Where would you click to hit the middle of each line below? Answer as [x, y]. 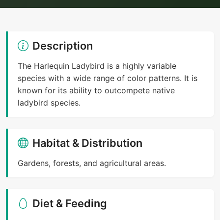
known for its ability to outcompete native [96, 90]
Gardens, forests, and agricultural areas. [92, 163]
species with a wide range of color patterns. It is [108, 78]
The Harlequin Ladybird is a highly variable [97, 66]
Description [63, 45]
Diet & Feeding [70, 203]
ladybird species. [49, 102]
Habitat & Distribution [87, 143]
